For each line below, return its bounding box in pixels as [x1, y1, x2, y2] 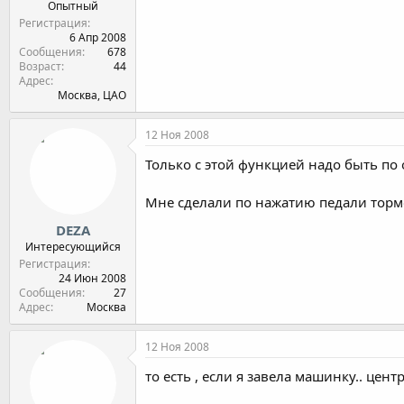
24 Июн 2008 [59, 271, 126, 286]
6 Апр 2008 [69, 29, 126, 45]
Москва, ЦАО [58, 87, 126, 103]
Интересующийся [24, 239, 121, 254]
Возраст [19, 58, 61, 74]
